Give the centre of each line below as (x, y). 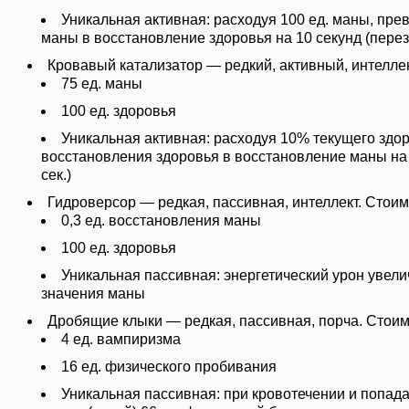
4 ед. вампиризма (121, 339)
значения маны (93, 294)
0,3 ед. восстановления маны (161, 220)
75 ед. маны (102, 84)
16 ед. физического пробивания (169, 367)
